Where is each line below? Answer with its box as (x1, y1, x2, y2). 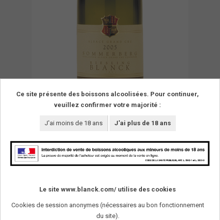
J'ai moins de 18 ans (44, 119, 103, 127)
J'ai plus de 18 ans (114, 119, 171, 127)
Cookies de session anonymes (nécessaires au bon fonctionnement (11, 201, 204, 209)
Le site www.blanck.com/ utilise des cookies (39, 186, 176, 193)
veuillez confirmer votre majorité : (54, 101, 161, 109)
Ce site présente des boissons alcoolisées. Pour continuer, (16, 90, 199, 98)
